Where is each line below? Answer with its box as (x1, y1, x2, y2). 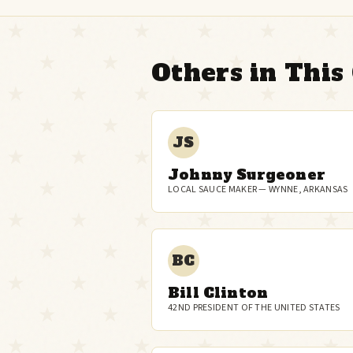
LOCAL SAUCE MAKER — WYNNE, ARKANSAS (168, 183, 348, 196)
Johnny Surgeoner (168, 165, 325, 184)
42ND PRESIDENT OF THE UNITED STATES (168, 301, 340, 314)
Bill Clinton (168, 283, 269, 303)
